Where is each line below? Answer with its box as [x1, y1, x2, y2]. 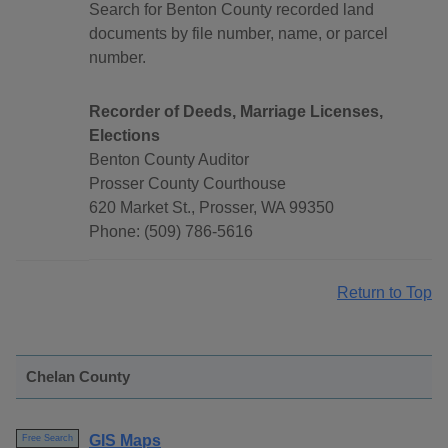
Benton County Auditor [89, 151, 249, 169]
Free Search [22, 433, 73, 444]
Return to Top [337, 284, 432, 302]
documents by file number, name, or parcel [89, 25, 388, 43]
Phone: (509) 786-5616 [89, 223, 253, 241]
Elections [89, 127, 160, 145]
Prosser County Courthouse [89, 175, 286, 193]
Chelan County [26, 368, 130, 386]
